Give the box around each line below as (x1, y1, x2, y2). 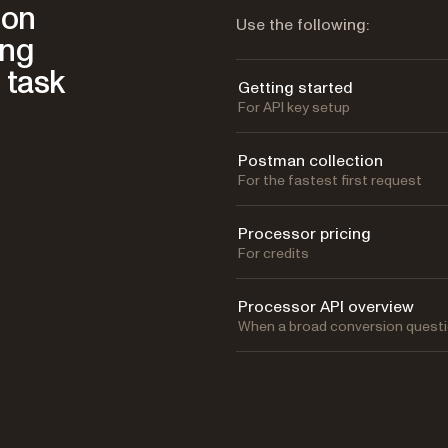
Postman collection (238, 149, 383, 172)
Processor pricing (238, 222, 371, 245)
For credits (238, 243, 309, 263)
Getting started (238, 76, 353, 99)
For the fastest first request (238, 170, 422, 190)
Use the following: (236, 13, 369, 36)
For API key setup (238, 97, 350, 117)
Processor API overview (238, 295, 414, 318)
